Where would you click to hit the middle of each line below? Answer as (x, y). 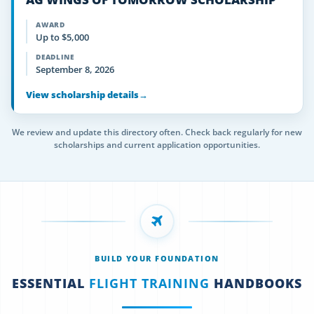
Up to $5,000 (62, 37)
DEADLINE (55, 57)
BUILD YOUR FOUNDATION (157, 258)
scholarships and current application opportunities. (157, 145)
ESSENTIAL (50, 283)
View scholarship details (82, 95)
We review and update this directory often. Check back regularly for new (157, 132)
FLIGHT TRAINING (149, 283)
